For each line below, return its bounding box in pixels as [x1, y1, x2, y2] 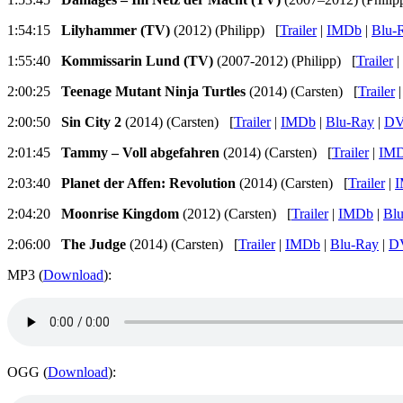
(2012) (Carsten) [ [179, 206, 291, 222]
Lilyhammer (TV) [61, 22, 170, 39]
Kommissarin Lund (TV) [61, 53, 213, 69]
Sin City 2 [61, 114, 121, 130]
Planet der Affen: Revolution [61, 175, 236, 192]
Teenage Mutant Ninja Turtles [61, 84, 246, 100]
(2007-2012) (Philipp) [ [213, 53, 356, 69]
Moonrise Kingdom [61, 206, 179, 222]
